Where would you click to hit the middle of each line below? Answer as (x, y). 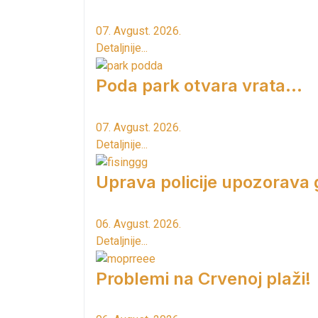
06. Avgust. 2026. (138, 224)
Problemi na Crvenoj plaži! (203, 278)
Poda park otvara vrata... (199, 86)
